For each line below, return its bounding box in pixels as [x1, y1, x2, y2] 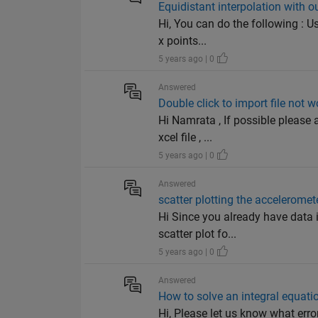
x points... [158, 34, 207, 48]
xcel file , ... [158, 131, 213, 145]
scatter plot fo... [158, 227, 237, 241]
